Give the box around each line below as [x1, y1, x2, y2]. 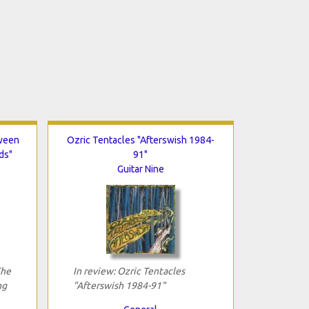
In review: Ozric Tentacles [72, 265, 185, 277]
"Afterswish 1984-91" [72, 279, 166, 291]
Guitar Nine [117, 163, 164, 175]
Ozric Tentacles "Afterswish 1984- [66, 134, 215, 146]
